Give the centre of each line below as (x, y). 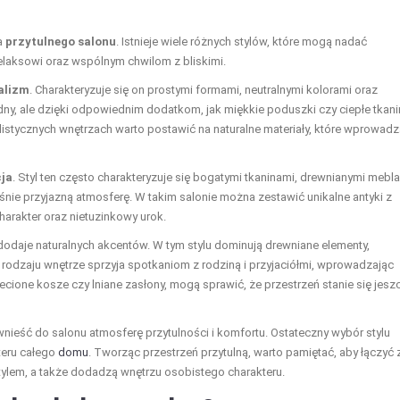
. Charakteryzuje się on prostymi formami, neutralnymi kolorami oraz (204, 89)
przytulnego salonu (61, 41)
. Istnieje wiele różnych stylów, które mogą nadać (242, 41)
